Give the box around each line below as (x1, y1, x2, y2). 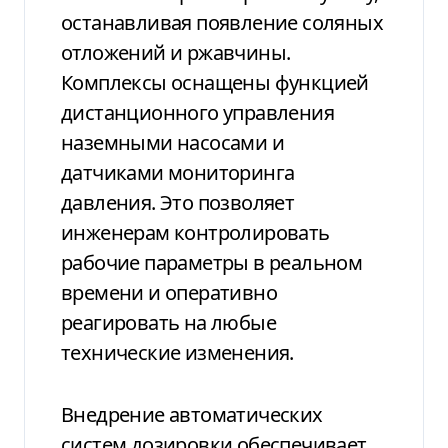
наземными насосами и (61, 128, 284, 156)
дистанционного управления (61, 98, 334, 126)
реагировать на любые (61, 308, 276, 336)
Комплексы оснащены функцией (61, 68, 369, 96)
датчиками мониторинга (61, 158, 295, 186)
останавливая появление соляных (61, 8, 383, 36)
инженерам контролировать (61, 218, 330, 246)
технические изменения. (61, 338, 294, 366)
